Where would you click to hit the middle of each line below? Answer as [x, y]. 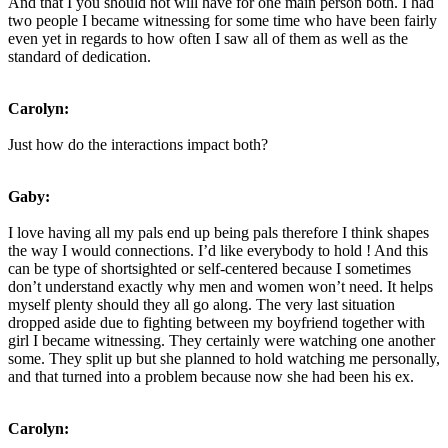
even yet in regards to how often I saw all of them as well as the [208, 38]
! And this [397, 250]
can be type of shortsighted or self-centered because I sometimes [209, 268]
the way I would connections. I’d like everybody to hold [187, 250]
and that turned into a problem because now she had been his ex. [211, 376]
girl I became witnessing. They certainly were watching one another [221, 340]
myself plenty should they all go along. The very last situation [201, 304]
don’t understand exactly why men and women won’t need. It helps [220, 286]
